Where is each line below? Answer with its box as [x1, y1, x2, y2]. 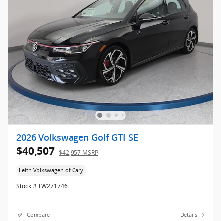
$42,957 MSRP [59, 148, 98, 157]
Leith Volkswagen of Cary [19, 166, 84, 174]
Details [180, 211, 197, 219]
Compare [27, 211, 50, 219]
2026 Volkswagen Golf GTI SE [16, 132, 138, 143]
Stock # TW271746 [16, 182, 68, 191]
